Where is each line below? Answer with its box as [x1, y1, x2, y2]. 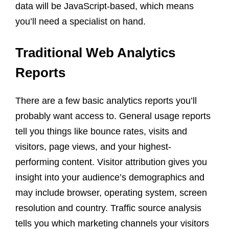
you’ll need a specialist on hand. [15, 16, 146, 27]
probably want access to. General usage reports [15, 110, 211, 121]
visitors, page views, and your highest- [15, 141, 171, 152]
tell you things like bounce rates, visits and [15, 126, 187, 136]
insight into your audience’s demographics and [15, 172, 204, 182]
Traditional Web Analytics [15, 44, 175, 60]
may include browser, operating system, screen [15, 187, 207, 198]
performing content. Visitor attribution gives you [15, 156, 207, 167]
